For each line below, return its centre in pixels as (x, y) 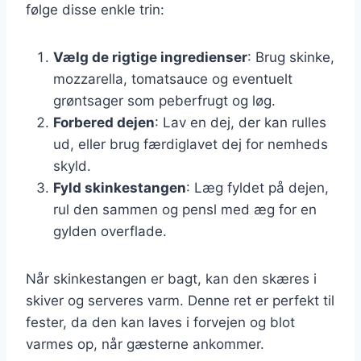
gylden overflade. (110, 231)
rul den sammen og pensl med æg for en (185, 209)
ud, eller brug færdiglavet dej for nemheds (191, 144)
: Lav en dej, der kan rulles (241, 122)
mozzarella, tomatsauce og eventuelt (173, 79)
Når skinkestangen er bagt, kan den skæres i (171, 278)
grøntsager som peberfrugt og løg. (164, 100)
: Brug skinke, (291, 57)
